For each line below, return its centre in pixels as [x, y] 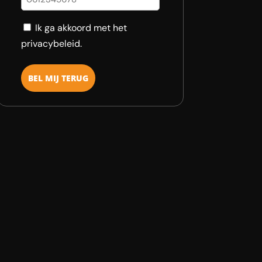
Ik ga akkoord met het [81, 27]
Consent [40, 27]
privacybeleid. [51, 43]
